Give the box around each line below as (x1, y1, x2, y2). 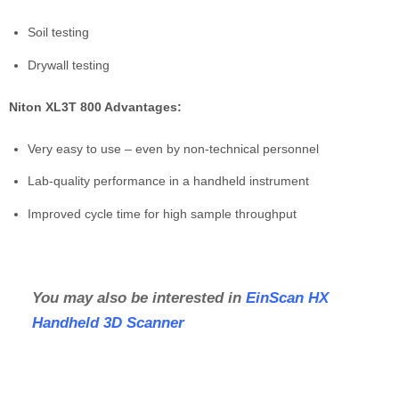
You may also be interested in (31, 289, 246, 307)
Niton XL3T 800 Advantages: (9, 99, 182, 114)
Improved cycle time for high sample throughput (28, 207, 297, 222)
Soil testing (28, 24, 89, 39)
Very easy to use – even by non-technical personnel (28, 141, 319, 156)
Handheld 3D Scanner (31, 314, 184, 332)
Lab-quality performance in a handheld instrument (28, 174, 309, 189)
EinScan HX (245, 289, 329, 307)
